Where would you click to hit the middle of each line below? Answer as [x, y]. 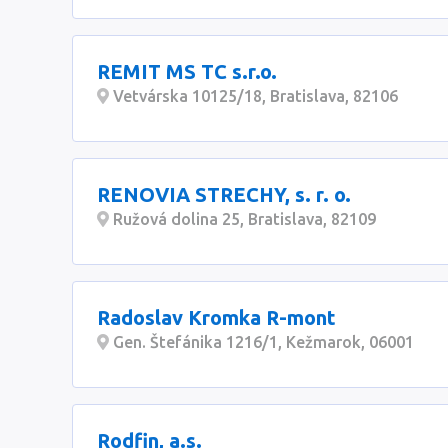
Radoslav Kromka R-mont [216, 317]
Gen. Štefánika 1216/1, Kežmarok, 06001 [261, 342]
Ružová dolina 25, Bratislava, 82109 [242, 219]
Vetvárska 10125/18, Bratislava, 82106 [253, 96]
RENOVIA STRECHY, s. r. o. [224, 194]
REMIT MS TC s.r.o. [187, 71]
